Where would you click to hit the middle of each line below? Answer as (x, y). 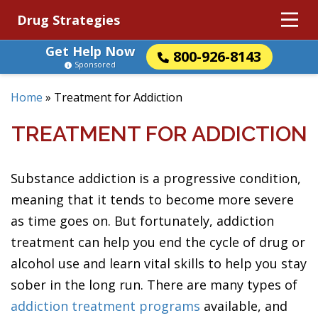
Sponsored (95, 64)
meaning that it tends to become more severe (152, 199)
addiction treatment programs (105, 306)
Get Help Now (90, 51)
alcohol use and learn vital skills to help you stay (159, 263)
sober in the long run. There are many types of (154, 285)
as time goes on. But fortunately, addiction (142, 221)
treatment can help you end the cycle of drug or (158, 242)
